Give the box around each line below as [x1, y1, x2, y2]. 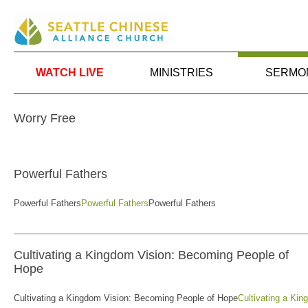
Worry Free [14, 111, 76, 125]
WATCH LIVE [36, 67, 104, 78]
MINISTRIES [150, 67, 214, 78]
